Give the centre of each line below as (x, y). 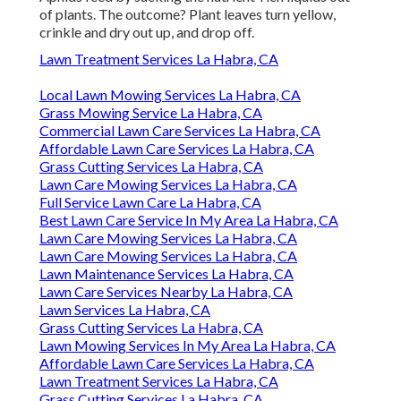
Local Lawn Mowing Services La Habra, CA (170, 95)
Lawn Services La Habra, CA (125, 310)
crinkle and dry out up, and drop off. (147, 32)
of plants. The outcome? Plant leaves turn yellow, (188, 14)
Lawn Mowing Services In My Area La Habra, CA (188, 346)
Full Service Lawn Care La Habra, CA (150, 202)
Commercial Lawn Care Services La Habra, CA (180, 131)
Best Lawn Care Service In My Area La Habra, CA (189, 220)
